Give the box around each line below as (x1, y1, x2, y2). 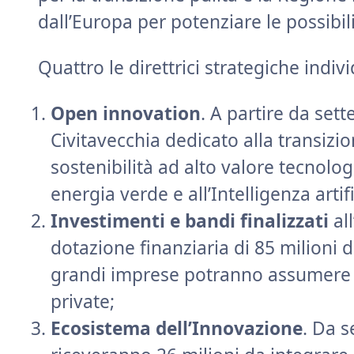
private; (51, 289, 115, 314)
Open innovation (51, 101, 201, 126)
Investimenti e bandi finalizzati (51, 209, 329, 233)
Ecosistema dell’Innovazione (51, 316, 303, 341)
